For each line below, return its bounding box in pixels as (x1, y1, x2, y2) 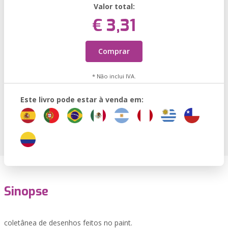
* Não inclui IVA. (92, 72, 136, 80)
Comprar (98, 46, 130, 56)
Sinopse (4, 183, 48, 199)
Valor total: (93, 2, 135, 11)
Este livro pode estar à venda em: (20, 95, 144, 104)
